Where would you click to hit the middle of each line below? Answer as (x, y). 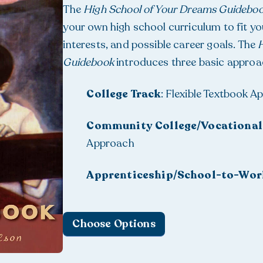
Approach (110, 143)
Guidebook (88, 62)
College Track (124, 94)
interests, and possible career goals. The (161, 45)
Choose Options (114, 224)
